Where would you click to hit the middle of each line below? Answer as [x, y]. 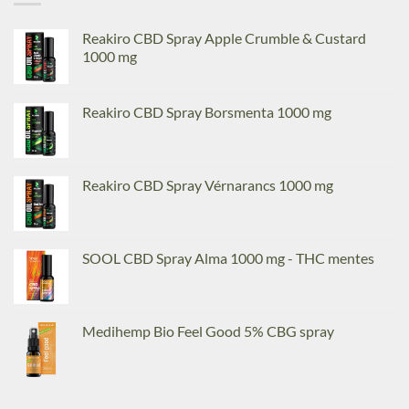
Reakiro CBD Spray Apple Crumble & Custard [224, 37]
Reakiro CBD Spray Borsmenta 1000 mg [207, 111]
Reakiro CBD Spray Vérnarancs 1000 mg [208, 184]
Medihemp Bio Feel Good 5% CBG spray [208, 330]
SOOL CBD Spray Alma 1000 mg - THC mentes [228, 257]
